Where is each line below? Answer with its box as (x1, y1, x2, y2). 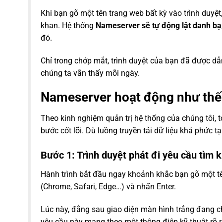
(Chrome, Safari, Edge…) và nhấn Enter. (41, 182, 176, 192)
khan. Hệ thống (41, 20, 96, 30)
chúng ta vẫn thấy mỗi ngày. (41, 68, 140, 78)
